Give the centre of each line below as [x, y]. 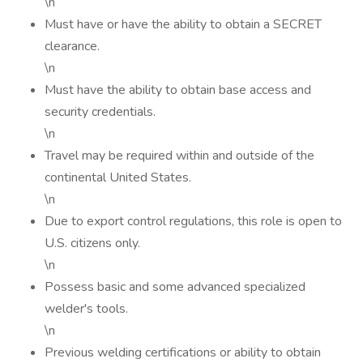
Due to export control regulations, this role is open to [193, 221]
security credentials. [100, 112]
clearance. [72, 46]
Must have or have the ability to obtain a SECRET [183, 24]
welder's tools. [86, 309]
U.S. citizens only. [92, 243]
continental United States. [118, 177]
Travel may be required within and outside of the [179, 156]
